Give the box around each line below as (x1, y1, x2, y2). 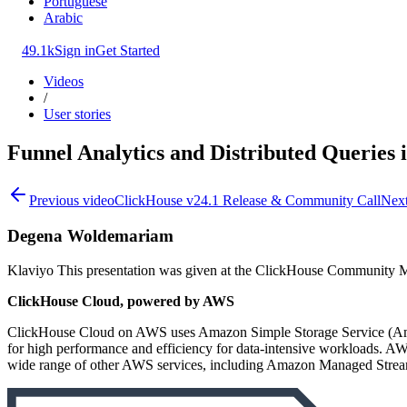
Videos (44, 74, 84, 89)
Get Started (95, 43, 160, 58)
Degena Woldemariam (7, 225, 174, 245)
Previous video (29, 192, 114, 208)
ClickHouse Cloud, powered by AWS (7, 293, 234, 310)
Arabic (44, 10, 83, 25)
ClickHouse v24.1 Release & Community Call (114, 192, 381, 208)
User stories (44, 106, 111, 122)
